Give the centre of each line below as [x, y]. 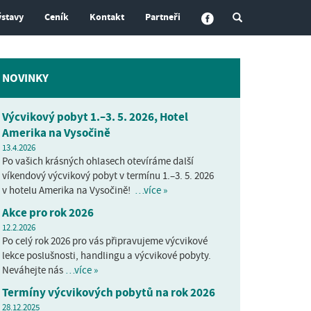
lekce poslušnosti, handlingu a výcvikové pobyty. [106, 256]
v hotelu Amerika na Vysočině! [68, 191]
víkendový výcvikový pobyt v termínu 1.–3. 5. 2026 [108, 176]
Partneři [162, 17]
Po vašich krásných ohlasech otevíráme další [98, 161]
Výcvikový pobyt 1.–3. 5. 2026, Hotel [95, 117]
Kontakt [107, 17]
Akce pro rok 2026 [48, 213]
